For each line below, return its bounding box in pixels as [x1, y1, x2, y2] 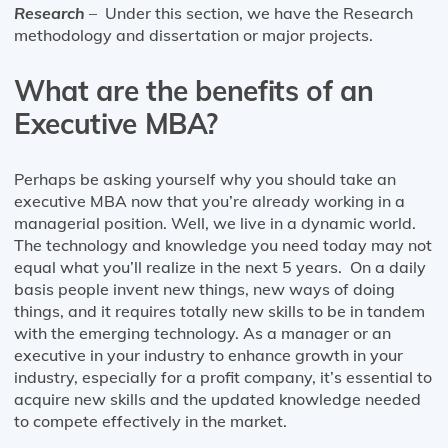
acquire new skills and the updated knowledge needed [14, 388, 421, 409]
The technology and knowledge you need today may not [14, 234, 432, 255]
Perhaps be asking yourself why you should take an [14, 168, 396, 189]
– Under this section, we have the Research [85, 2, 413, 23]
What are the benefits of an [14, 72, 374, 108]
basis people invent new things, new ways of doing [14, 278, 395, 299]
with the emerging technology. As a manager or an [14, 322, 391, 343]
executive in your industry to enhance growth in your [14, 344, 403, 365]
